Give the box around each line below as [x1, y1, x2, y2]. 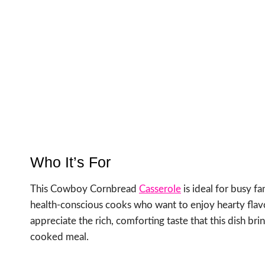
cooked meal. [30, 231, 89, 242]
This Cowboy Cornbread [30, 183, 139, 194]
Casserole [139, 183, 181, 194]
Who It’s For [30, 154, 111, 171]
